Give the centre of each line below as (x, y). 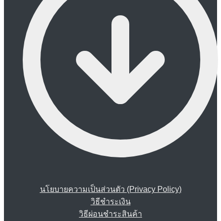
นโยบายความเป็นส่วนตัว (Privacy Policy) (110, 189)
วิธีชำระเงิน (110, 201)
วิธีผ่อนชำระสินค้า (110, 214)
